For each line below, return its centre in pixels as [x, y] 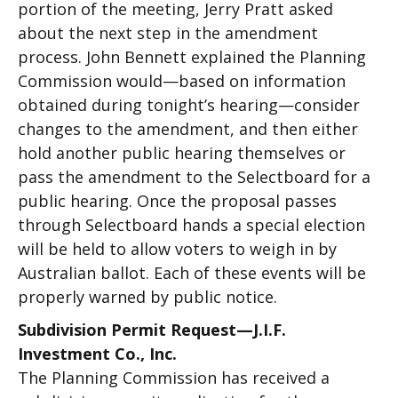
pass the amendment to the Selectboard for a [194, 177]
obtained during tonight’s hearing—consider [189, 105]
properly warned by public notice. [147, 297]
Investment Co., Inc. [97, 354]
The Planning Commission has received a [174, 378]
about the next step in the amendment [168, 33]
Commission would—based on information [182, 81]
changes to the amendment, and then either [188, 129]
